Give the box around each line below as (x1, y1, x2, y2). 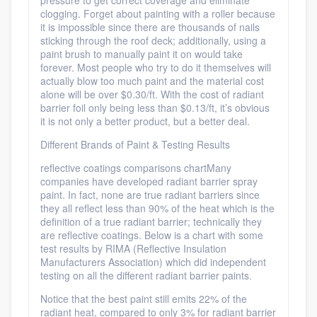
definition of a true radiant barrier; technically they (40, 214, 262, 229)
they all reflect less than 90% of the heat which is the (40, 201, 275, 215)
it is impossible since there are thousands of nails (40, 20, 260, 34)
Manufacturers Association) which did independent (40, 255, 266, 269)
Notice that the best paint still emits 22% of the (40, 292, 247, 306)
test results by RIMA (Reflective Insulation (40, 241, 226, 255)
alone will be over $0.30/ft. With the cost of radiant (40, 87, 264, 101)
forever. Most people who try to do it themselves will (40, 60, 271, 74)
